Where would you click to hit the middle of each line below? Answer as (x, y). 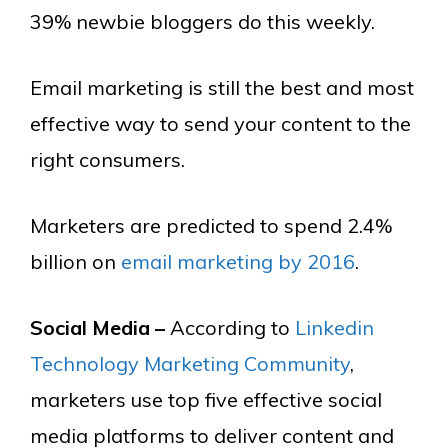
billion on (75, 261)
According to (232, 327)
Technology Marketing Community (190, 363)
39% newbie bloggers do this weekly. (202, 21)
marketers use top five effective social (206, 399)
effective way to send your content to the (220, 123)
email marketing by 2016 (238, 261)
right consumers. (107, 159)
